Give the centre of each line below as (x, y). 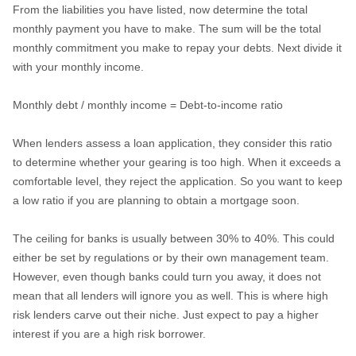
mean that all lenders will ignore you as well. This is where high (170, 296)
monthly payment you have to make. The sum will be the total (166, 29)
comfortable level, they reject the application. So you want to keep (177, 181)
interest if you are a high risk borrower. (109, 334)
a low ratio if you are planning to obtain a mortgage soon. (156, 200)
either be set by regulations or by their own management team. (170, 257)
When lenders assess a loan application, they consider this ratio (172, 143)
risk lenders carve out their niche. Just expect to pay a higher (165, 315)
